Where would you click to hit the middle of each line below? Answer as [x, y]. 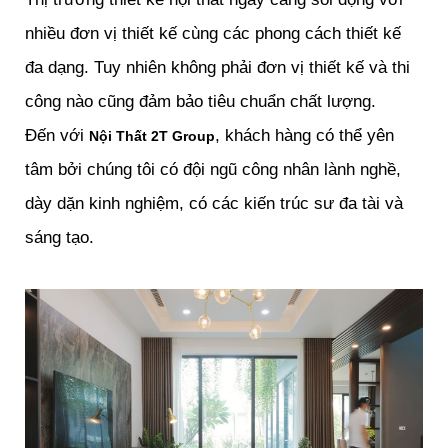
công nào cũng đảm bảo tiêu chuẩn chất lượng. [200, 102]
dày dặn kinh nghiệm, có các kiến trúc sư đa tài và [214, 204]
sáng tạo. [59, 238]
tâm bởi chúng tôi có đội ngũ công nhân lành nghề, [213, 170]
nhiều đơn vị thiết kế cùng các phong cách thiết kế [213, 34]
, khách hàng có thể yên [304, 136]
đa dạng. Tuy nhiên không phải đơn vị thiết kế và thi [217, 68]
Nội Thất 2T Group [152, 136]
